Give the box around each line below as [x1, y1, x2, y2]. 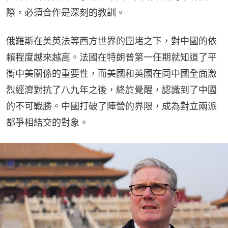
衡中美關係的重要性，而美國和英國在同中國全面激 [6, 68, 217, 79]
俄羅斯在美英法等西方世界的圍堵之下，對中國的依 [6, 35, 217, 46]
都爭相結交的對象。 [6, 117, 89, 128]
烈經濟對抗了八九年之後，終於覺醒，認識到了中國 [6, 84, 217, 95]
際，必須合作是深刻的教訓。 [6, 7, 125, 18]
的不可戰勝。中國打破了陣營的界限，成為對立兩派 [6, 100, 217, 111]
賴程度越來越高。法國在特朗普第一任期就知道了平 [6, 51, 217, 63]
